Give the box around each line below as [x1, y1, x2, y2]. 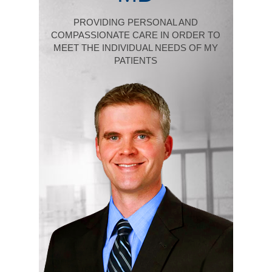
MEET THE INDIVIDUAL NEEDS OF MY [53, 42, 219, 53]
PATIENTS [114, 55, 158, 66]
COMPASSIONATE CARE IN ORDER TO [51, 29, 221, 40]
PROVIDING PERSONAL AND [73, 16, 199, 27]
